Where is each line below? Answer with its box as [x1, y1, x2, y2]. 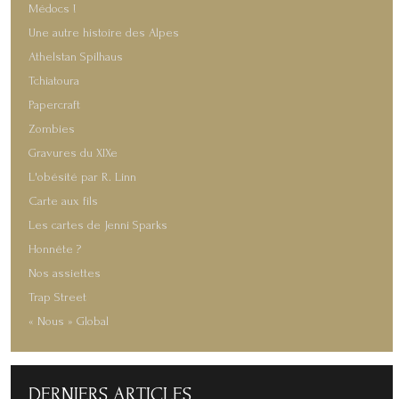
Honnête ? [28, 241, 81, 256]
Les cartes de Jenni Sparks [28, 217, 167, 232]
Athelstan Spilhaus [28, 49, 123, 64]
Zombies [28, 121, 75, 136]
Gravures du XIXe [28, 145, 118, 160]
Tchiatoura [28, 73, 79, 88]
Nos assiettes [28, 265, 101, 281]
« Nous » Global [28, 313, 109, 329]
